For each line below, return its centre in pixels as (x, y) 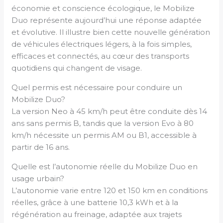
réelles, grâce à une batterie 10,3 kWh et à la (95, 202)
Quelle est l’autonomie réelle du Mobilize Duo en (105, 166)
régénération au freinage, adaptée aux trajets (97, 214)
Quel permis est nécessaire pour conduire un (97, 87)
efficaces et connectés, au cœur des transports (101, 56)
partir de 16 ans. (41, 147)
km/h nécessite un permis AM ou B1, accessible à (104, 135)
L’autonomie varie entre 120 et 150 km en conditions (110, 190)
